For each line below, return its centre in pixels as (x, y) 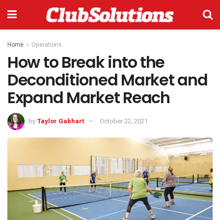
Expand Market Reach (89, 97)
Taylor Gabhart (60, 121)
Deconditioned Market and (108, 80)
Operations (47, 45)
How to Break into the (86, 62)
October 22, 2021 (124, 121)
